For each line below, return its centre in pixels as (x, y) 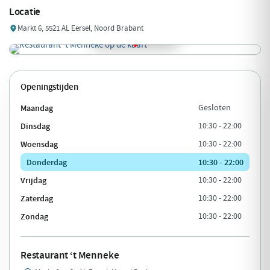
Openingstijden (49, 86)
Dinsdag (35, 126)
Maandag (37, 108)
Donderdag (47, 162)
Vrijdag (33, 180)
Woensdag (39, 144)
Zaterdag (37, 198)
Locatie (25, 12)
